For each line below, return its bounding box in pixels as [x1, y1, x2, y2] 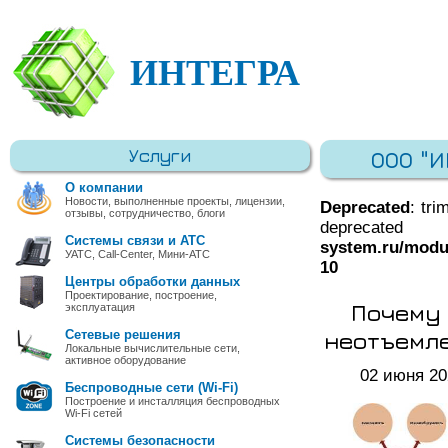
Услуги [129, 145, 191, 166]
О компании [65, 180, 143, 195]
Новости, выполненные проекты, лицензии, [65, 195, 285, 207]
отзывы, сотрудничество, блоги [65, 207, 225, 219]
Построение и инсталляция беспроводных [65, 395, 280, 407]
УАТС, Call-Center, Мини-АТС [65, 248, 210, 260]
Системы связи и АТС [65, 233, 205, 248]
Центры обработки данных [65, 274, 240, 289]
